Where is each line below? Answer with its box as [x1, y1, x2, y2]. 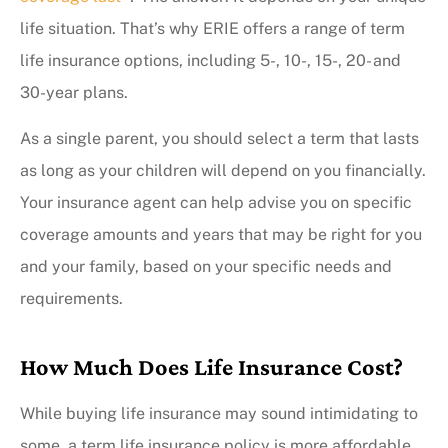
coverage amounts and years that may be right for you [20, 225, 422, 245]
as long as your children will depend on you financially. [20, 161, 426, 181]
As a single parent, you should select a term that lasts [20, 129, 419, 149]
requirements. [20, 289, 123, 309]
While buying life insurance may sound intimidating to [20, 404, 418, 424]
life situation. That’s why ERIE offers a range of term [20, 19, 405, 39]
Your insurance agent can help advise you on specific [20, 193, 412, 213]
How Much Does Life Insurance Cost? [20, 353, 403, 381]
